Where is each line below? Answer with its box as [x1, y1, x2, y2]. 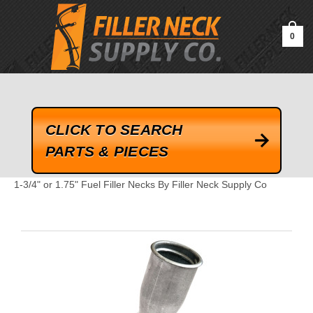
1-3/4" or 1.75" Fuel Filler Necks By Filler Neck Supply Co [13, 179, 267, 191]
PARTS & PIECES [45, 143, 169, 159]
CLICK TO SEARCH [45, 121, 183, 138]
